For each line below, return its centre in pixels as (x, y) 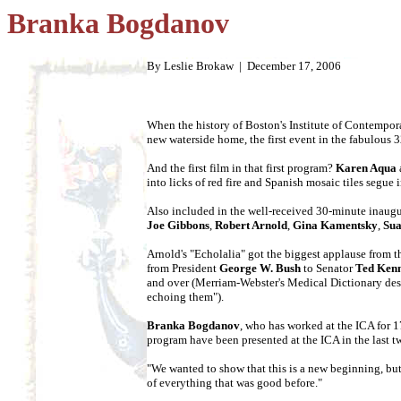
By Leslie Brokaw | (197, 66)
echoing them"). (185, 297)
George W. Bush (260, 269)
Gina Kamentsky (335, 226)
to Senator (328, 269)
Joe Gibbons (178, 226)
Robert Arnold (251, 226)
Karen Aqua (366, 168)
